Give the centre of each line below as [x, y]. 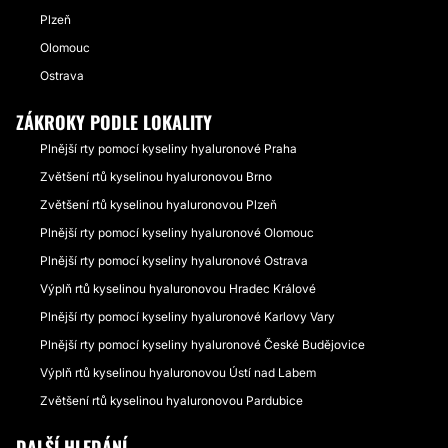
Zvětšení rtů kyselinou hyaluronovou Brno [156, 176]
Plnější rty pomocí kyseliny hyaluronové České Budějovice [202, 344]
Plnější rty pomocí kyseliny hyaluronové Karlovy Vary [187, 316]
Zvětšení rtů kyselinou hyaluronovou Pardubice [171, 400]
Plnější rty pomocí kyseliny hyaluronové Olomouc [177, 232]
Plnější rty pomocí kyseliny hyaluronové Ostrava [174, 260]
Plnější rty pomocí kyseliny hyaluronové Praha [168, 148]
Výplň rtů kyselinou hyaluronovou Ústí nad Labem [178, 372]
